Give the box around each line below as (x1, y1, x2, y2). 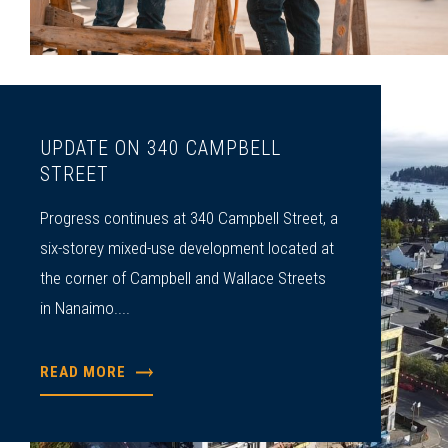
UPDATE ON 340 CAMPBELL (40, 136, 282, 161)
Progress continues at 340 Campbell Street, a (40, 208, 339, 229)
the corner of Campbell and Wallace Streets (40, 268, 327, 289)
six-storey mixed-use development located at (40, 238, 335, 259)
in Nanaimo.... (40, 298, 131, 319)
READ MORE (40, 362, 127, 381)
